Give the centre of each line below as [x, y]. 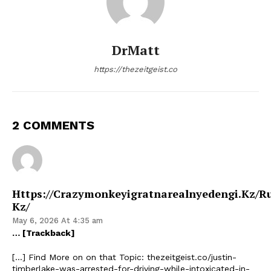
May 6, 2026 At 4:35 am [57, 220]
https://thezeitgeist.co [135, 69]
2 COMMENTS [53, 125]
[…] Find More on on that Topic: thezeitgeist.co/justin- [124, 257]
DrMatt [135, 50]
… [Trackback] [44, 233]
